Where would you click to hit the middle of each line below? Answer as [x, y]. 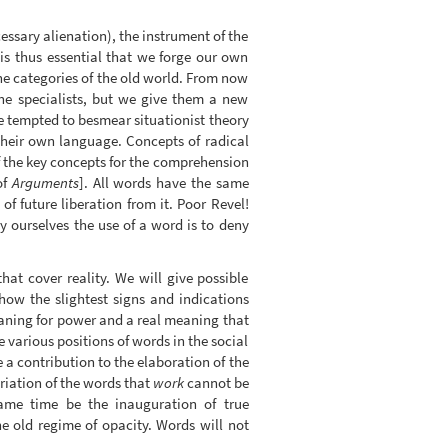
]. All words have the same [163, 183]
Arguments [45, 183]
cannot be [216, 382]
